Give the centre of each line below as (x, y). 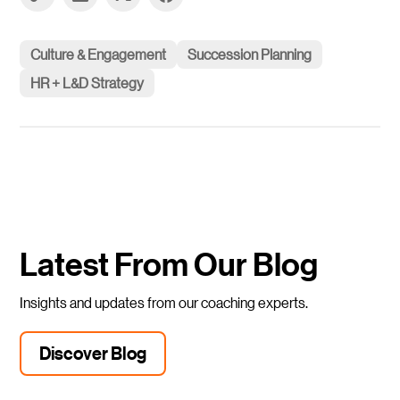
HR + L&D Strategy (87, 82)
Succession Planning (250, 54)
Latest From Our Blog (169, 264)
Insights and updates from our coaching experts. (164, 302)
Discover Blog (93, 353)
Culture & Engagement (99, 54)
